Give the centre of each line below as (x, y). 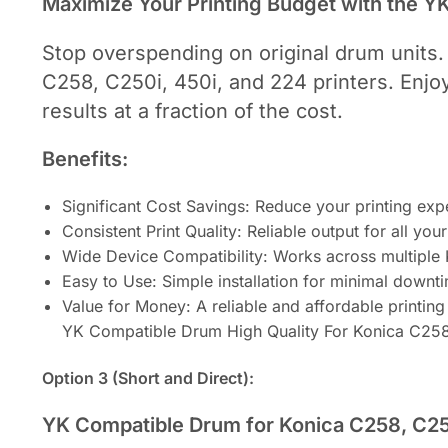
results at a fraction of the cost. (192, 110)
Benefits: (85, 159)
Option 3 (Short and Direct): (148, 378)
